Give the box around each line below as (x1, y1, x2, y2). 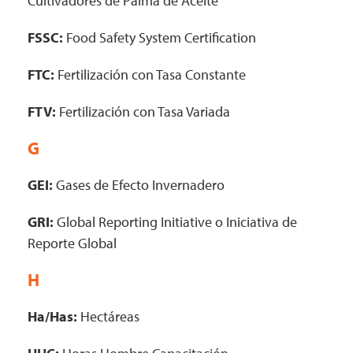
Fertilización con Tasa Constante (54, 65, 246, 84)
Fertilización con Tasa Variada (56, 102, 230, 121)
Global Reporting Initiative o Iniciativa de (54, 213, 297, 231)
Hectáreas (77, 307, 139, 325)
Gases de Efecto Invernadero (53, 176, 225, 194)
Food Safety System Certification (63, 28, 256, 46)
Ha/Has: (28, 307, 77, 325)
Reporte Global (28, 234, 117, 252)
